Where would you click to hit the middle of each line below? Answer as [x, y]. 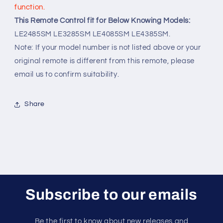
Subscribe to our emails [111, 194]
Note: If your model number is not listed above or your [108, 47]
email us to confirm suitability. [67, 74]
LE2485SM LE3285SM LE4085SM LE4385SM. [93, 34]
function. [30, 7]
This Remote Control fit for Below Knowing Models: [103, 20]
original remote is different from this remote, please [105, 61]
